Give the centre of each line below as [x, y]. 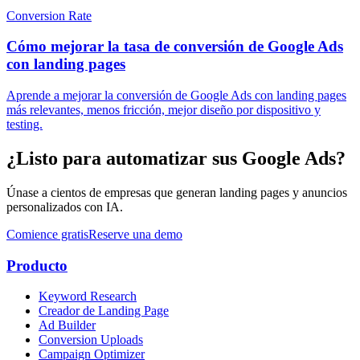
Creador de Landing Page [104, 311]
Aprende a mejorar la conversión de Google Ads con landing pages [176, 96]
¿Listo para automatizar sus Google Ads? [176, 158]
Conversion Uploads [91, 340]
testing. [25, 125]
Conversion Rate [49, 15]
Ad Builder [67, 325]
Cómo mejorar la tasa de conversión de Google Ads [175, 47]
